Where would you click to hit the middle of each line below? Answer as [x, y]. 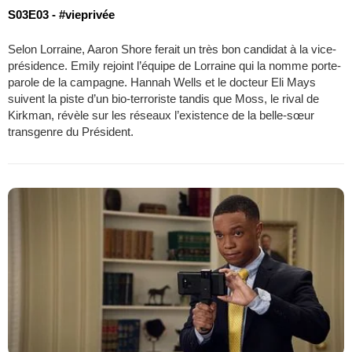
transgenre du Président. [71, 131]
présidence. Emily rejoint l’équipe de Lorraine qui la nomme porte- [174, 65]
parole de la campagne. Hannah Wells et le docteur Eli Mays [162, 82]
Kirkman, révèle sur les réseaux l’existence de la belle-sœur [161, 115]
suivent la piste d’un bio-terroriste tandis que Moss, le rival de [163, 98]
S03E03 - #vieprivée [61, 14]
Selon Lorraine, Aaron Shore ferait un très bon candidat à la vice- [172, 49]
